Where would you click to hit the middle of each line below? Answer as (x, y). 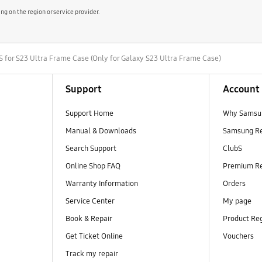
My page (237, 201)
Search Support (91, 148)
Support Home (89, 113)
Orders (235, 184)
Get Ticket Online (94, 237)
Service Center (90, 201)
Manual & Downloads (101, 131)
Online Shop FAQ (93, 166)
